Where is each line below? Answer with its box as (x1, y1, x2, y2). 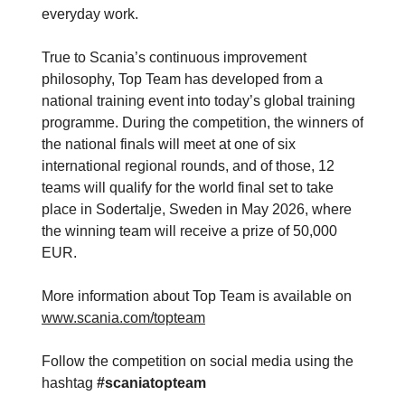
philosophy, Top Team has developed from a (42, 71, 323, 88)
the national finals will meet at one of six (42, 137, 296, 153)
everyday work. (42, 6, 138, 23)
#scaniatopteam (97, 375, 206, 391)
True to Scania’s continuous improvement (42, 50, 306, 66)
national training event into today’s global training (42, 93, 355, 109)
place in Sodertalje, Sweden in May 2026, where (42, 202, 352, 218)
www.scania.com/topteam (42, 310, 205, 326)
